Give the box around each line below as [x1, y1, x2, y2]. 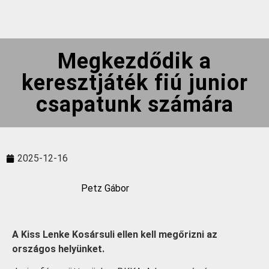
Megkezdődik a [58, 49, 211, 74]
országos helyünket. [12, 243, 104, 255]
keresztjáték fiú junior [21, 70, 248, 95]
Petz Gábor [81, 183, 129, 195]
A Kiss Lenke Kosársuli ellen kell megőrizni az [12, 228, 217, 240]
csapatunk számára [35, 92, 234, 117]
